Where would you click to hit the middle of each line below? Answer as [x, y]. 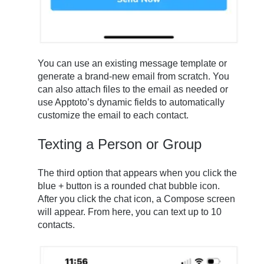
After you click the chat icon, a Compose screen [137, 199]
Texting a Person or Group [120, 144]
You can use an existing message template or [133, 64]
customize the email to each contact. [113, 115]
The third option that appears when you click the [138, 173]
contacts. [57, 225]
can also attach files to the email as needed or [133, 90]
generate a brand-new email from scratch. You [134, 77]
